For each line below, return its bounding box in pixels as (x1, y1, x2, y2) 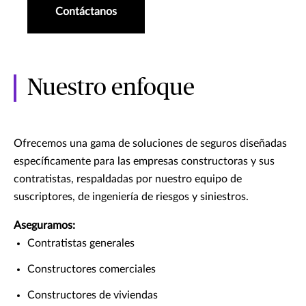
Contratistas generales (27, 237, 135, 249)
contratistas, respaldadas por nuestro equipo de (14, 173, 242, 184)
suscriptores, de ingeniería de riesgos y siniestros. (14, 191, 249, 202)
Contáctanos (55, 5, 117, 17)
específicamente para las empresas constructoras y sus (14, 155, 275, 167)
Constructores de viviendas (27, 289, 158, 301)
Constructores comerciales (27, 263, 156, 275)
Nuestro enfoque (27, 76, 195, 100)
